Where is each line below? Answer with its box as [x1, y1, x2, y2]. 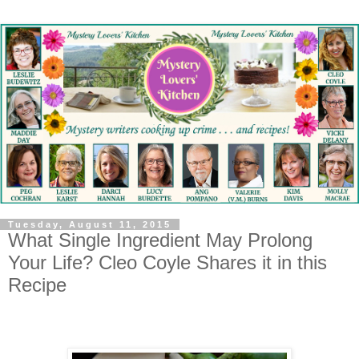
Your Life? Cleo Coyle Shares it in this [8, 252, 327, 273]
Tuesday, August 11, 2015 [8, 220, 171, 229]
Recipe [8, 274, 67, 296]
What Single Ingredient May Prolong [8, 229, 313, 251]
